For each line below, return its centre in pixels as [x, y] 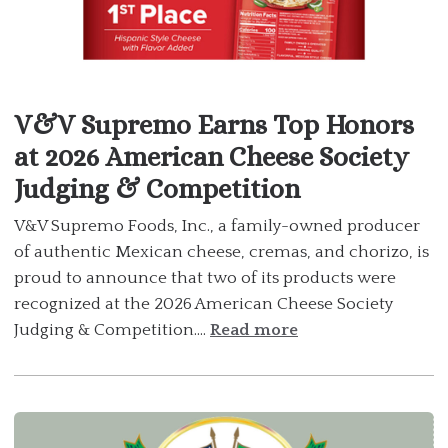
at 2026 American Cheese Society [211, 157]
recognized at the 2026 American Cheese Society [203, 304]
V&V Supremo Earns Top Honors [214, 125]
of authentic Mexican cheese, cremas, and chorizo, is [221, 252]
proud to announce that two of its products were [205, 278]
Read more [254, 330]
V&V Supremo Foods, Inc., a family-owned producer [217, 226]
